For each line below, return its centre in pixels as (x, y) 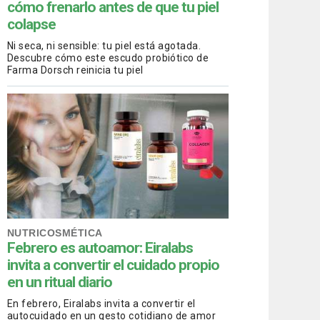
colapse (31, 24)
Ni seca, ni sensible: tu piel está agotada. (104, 45)
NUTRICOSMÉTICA (55, 232)
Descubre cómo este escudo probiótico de (108, 57)
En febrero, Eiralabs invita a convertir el (101, 303)
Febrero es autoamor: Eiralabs (100, 247)
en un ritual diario (60, 282)
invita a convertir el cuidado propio (113, 265)
